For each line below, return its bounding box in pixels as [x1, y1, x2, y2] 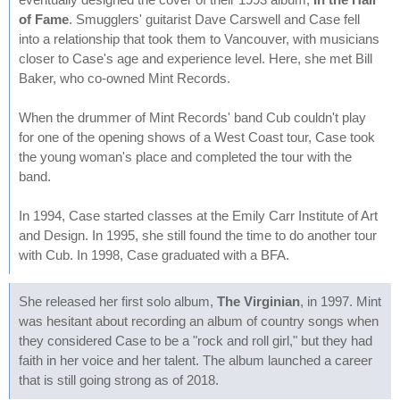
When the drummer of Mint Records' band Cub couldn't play [19, 110, 366, 125]
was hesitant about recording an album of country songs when [19, 313, 379, 329]
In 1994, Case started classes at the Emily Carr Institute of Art [19, 208, 378, 223]
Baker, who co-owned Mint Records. [19, 71, 230, 86]
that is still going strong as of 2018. [19, 372, 219, 387]
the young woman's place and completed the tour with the [19, 149, 352, 164]
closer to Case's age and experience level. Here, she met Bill [19, 51, 372, 66]
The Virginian [217, 294, 300, 309]
